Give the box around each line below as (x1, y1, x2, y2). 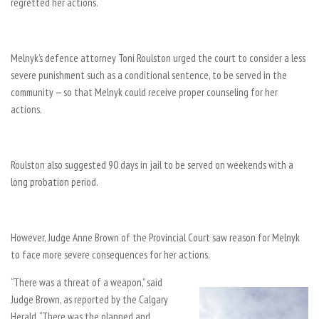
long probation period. (11, 175, 98, 189)
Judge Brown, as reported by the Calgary (11, 293, 168, 306)
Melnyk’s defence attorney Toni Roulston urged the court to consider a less (11, 51, 305, 65)
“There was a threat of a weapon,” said (11, 276, 162, 289)
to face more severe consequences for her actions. (11, 248, 210, 261)
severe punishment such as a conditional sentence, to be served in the (11, 68, 287, 82)
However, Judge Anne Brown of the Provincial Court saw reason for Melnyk (11, 231, 300, 244)
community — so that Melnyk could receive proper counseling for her (11, 85, 278, 99)
